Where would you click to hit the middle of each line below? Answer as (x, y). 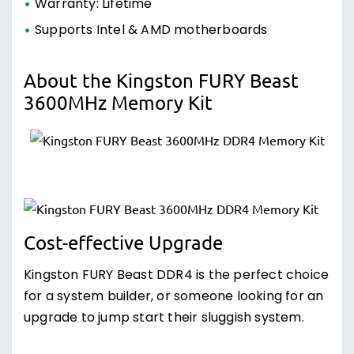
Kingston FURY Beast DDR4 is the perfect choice (177, 276)
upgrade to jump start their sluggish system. (164, 318)
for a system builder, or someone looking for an (174, 297)
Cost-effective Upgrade (123, 242)
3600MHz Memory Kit (118, 102)
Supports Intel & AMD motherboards (151, 31)
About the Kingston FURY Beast (161, 80)
